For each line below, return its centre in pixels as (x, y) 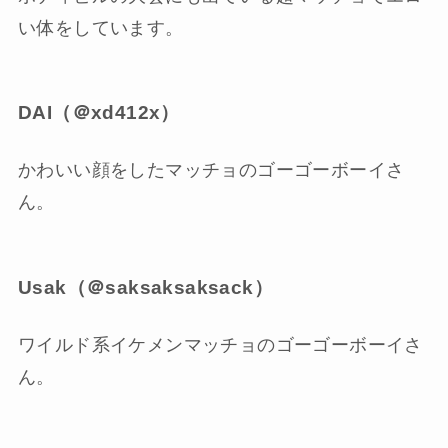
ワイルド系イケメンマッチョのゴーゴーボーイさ (220, 344)
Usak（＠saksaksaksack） (145, 287)
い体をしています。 (100, 27)
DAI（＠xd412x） (98, 113)
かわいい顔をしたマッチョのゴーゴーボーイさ (211, 170)
